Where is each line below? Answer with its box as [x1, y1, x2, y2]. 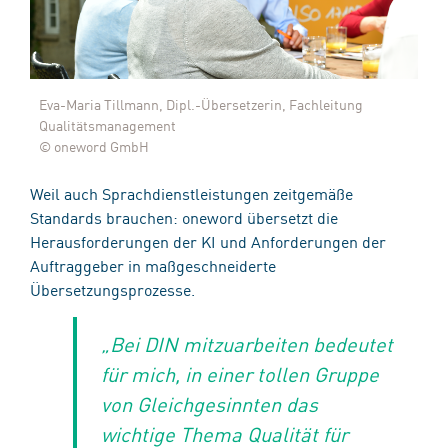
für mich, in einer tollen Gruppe [100, 359, 379, 387]
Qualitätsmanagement [39, 114, 176, 135]
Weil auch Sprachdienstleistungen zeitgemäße [30, 181, 353, 204]
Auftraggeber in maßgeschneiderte [30, 253, 276, 276]
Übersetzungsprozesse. [30, 277, 195, 300]
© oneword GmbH [39, 135, 149, 156]
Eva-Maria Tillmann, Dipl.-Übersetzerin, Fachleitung [39, 93, 363, 114]
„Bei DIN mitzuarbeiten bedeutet [100, 329, 393, 357]
